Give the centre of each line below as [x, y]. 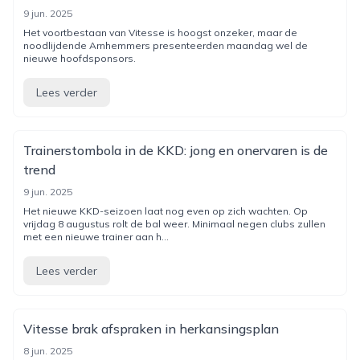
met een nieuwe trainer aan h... [96, 237]
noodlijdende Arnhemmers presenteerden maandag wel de [166, 45]
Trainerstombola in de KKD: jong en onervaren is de [176, 150]
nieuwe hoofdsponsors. [80, 58]
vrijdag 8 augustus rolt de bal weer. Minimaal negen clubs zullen [174, 224]
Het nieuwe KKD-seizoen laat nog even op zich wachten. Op [166, 211]
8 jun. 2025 [48, 351]
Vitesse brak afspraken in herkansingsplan [151, 329]
